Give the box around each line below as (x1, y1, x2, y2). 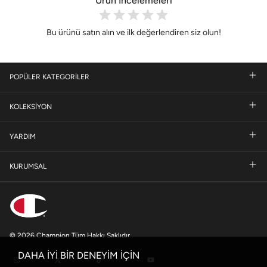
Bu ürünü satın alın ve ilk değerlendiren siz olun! (46, 27, 221, 38)
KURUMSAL (10, 162, 46, 171)
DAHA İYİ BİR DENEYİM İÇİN (18, 250, 139, 261)
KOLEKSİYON (10, 103, 52, 111)
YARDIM (10, 132, 36, 141)
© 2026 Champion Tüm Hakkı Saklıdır (10, 231, 130, 240)
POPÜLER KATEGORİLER (10, 73, 89, 82)
